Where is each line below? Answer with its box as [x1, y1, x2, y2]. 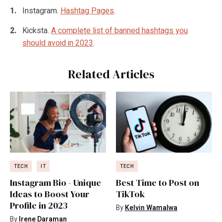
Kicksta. [22, 24, 51, 37]
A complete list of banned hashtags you [51, 24, 188, 37]
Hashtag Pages [60, 4, 114, 17]
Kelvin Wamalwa [125, 203, 177, 214]
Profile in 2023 [10, 199, 67, 212]
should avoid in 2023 [22, 37, 93, 49]
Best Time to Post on [116, 176, 199, 189]
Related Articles [67, 65, 155, 82]
